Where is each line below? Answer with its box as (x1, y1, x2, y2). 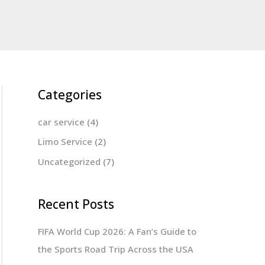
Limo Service (38, 135, 92, 148)
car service (38, 115, 85, 128)
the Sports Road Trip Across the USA (38, 243, 193, 255)
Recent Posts (38, 196, 114, 213)
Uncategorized (38, 156, 101, 168)
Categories (38, 86, 102, 103)
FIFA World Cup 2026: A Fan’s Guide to (38, 225, 196, 237)
